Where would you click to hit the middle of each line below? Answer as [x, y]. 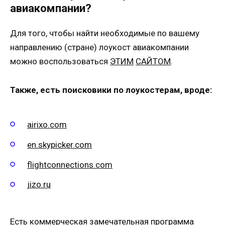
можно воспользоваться [60, 62]
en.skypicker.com [60, 144]
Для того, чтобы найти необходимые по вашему [105, 33]
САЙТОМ [153, 62]
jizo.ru [39, 185]
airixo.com [47, 124]
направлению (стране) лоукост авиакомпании [99, 47]
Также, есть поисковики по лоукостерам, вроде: [111, 90]
